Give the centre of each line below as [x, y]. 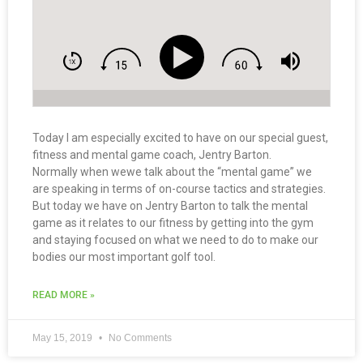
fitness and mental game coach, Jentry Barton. [152, 155]
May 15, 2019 [64, 338]
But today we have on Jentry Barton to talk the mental [170, 206]
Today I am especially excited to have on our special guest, [180, 138]
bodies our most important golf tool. [124, 257]
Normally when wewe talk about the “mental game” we [172, 172]
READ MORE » [64, 295]
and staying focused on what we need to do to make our [175, 240]
